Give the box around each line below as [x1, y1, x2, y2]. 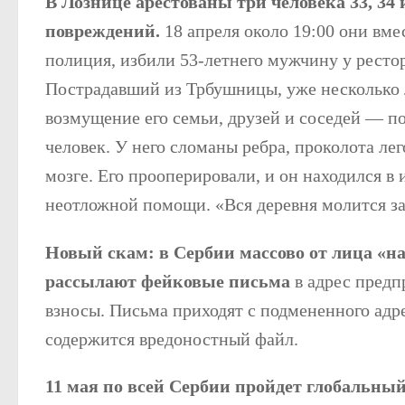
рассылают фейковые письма [45, 270, 290, 291]
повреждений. [45, 21, 160, 42]
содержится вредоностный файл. [45, 328, 298, 349]
